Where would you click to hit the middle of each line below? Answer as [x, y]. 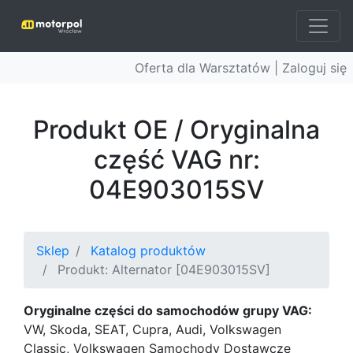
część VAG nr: [176, 160]
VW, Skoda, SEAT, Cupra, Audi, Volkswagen [152, 329]
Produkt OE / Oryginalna [176, 130]
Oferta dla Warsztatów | [208, 68]
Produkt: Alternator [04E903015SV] [164, 269]
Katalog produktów [148, 251]
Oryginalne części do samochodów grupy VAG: [168, 310]
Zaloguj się [314, 68]
